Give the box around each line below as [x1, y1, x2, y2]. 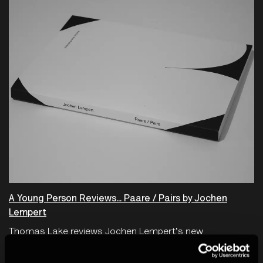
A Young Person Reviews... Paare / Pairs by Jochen [9, 194, 227, 204]
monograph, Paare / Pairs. [9, 244, 123, 254]
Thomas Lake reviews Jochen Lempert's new [9, 227, 203, 237]
